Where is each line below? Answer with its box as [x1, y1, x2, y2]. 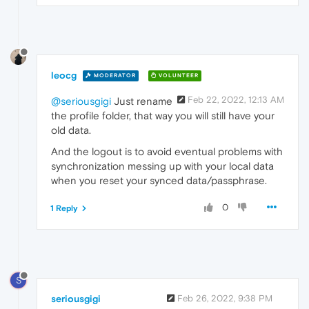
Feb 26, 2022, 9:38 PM [177, 292, 272, 303]
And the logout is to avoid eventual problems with [51, 145, 283, 157]
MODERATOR [92, 72, 136, 79]
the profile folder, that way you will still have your [51, 109, 275, 121]
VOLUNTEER [157, 72, 199, 79]
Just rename [111, 94, 172, 107]
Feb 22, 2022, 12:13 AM [188, 94, 284, 105]
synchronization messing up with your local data [51, 159, 274, 172]
